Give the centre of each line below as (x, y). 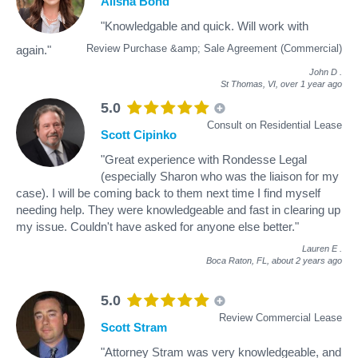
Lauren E (320, 248)
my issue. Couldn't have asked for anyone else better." (157, 226)
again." (34, 50)
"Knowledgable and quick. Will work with (205, 26)
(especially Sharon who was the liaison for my (220, 176)
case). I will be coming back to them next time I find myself (168, 193)
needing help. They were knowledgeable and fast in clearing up (178, 209)
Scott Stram (134, 327)
